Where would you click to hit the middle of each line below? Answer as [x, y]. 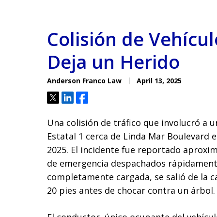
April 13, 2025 [158, 81]
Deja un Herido [113, 62]
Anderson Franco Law [84, 81]
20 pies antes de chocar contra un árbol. [131, 190]
